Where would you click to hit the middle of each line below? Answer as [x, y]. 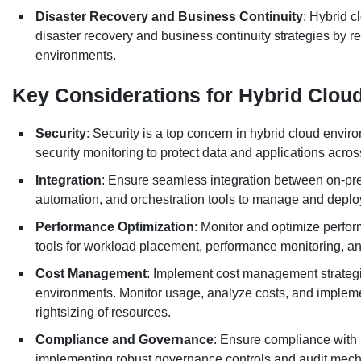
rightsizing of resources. [105, 313]
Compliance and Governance [124, 340]
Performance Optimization [115, 227]
